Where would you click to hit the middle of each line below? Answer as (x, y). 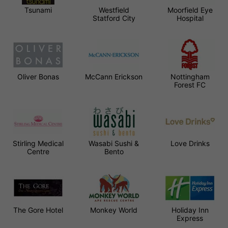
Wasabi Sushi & (114, 143)
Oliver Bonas (38, 76)
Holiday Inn (190, 210)
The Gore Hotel (38, 210)
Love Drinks (190, 143)
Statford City (114, 18)
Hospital (190, 18)
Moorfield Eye (190, 10)
